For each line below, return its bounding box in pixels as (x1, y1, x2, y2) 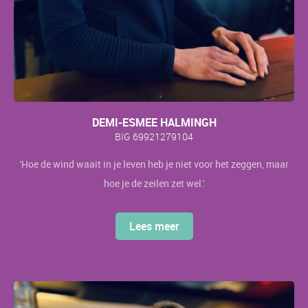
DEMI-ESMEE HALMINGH (91, 114, 217, 130)
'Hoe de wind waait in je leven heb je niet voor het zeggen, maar (19, 157, 289, 170)
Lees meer (129, 218, 179, 234)
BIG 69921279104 (115, 129, 193, 143)
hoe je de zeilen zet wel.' (104, 176, 204, 190)
